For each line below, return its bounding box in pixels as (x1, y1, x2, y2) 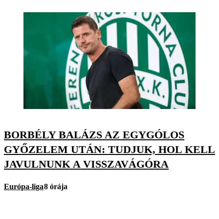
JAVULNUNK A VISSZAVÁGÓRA (4, 158, 169, 171)
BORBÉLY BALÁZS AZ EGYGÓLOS (4, 129, 184, 141)
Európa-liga (4, 182, 44, 191)
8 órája (44, 182, 67, 191)
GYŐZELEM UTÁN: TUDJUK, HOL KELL (4, 143, 215, 156)
